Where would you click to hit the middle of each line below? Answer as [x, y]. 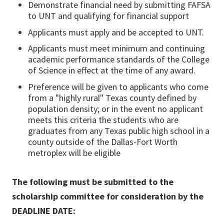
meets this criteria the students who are [103, 119]
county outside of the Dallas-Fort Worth [103, 141]
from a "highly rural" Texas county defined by [112, 97]
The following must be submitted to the [93, 181]
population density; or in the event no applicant [115, 108]
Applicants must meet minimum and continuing [116, 48]
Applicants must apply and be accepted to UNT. [116, 32]
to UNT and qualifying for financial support [108, 15]
